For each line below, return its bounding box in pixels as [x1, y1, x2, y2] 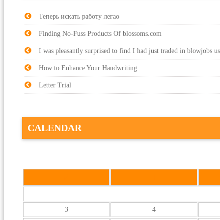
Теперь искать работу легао [39, 13, 119, 21]
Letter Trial [39, 82, 71, 89]
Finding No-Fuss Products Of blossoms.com [39, 30, 162, 38]
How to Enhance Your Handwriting [39, 64, 137, 72]
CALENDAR [27, 122, 82, 133]
